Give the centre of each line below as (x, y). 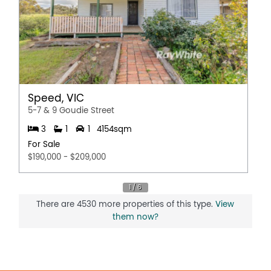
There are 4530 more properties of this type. (126, 204)
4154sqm (114, 130)
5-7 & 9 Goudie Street (71, 110)
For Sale (44, 144)
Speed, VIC (56, 98)
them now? (135, 217)
